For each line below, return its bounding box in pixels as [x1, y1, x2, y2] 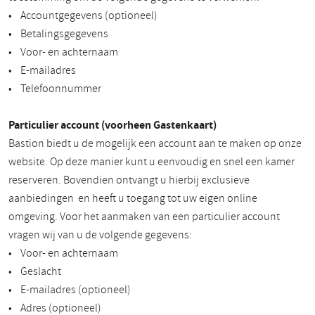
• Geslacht [8, 264, 61, 279]
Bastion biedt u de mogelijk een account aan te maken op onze [8, 136, 302, 151]
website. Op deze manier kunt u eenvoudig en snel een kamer [8, 154, 295, 169]
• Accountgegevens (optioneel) [8, 8, 157, 23]
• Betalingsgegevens [8, 26, 108, 41]
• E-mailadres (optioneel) [8, 282, 131, 297]
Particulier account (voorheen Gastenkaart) [8, 117, 217, 132]
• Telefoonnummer [8, 81, 101, 96]
